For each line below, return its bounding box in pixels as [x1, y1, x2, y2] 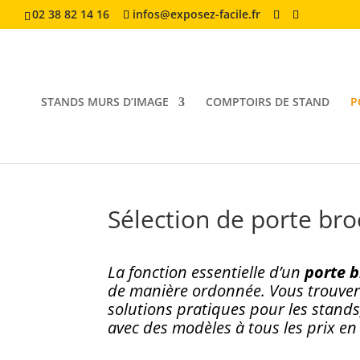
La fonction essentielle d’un [108, 261, 305, 284]
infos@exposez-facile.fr [133, 6, 260, 22]
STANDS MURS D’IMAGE [40, 94, 169, 109]
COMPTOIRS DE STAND [205, 94, 329, 109]
